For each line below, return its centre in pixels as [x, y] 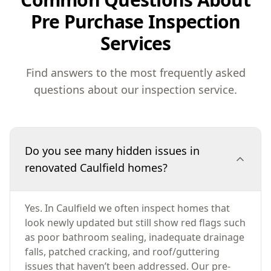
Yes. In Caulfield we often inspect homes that [127, 208]
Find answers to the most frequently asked [135, 73]
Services [135, 43]
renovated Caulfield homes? [96, 168]
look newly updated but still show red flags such [135, 223]
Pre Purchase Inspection [135, 21]
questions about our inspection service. [135, 90]
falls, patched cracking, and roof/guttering [122, 252]
